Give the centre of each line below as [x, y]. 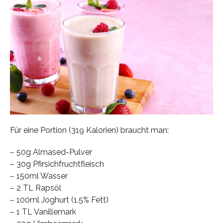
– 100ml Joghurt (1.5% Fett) [59, 200]
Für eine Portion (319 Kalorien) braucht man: [89, 130]
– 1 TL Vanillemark [43, 212]
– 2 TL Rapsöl [35, 188]
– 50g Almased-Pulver [51, 152]
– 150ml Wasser [39, 176]
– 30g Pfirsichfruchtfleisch [57, 164]
